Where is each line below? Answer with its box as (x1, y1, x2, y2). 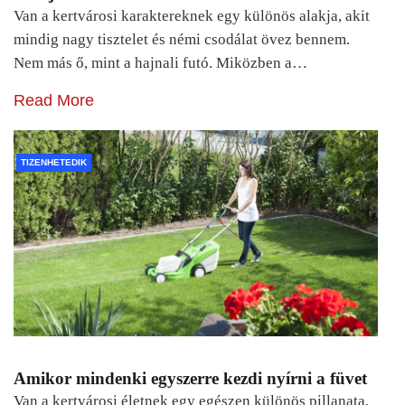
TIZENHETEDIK (21, 156, 87, 167)
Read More (14, 90, 94, 109)
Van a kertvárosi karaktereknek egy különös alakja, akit (14, 6, 370, 24)
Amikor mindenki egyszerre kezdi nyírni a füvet (14, 368, 367, 388)
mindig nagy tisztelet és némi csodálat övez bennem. (14, 30, 350, 48)
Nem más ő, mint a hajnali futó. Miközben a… (14, 53, 307, 71)
